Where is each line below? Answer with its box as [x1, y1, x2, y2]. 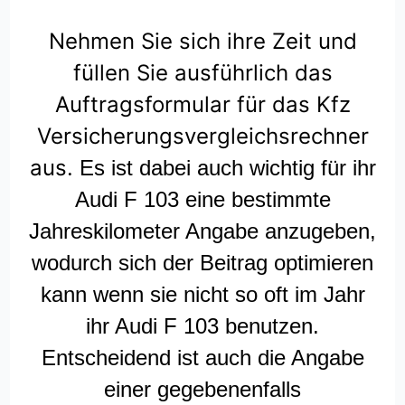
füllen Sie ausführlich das [72, 60, 333, 87]
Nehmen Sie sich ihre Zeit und [48, 28, 357, 55]
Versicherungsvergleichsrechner [36, 123, 369, 150]
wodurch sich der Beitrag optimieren [32, 250, 373, 276]
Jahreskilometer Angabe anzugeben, [29, 219, 376, 244]
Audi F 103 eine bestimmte [74, 187, 331, 212]
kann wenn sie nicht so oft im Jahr [40, 282, 365, 307]
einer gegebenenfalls [104, 377, 301, 402]
